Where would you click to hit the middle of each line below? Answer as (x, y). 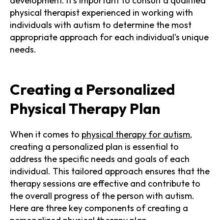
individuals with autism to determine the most (101, 25)
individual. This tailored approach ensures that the (110, 171)
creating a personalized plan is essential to (94, 146)
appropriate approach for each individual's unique (109, 37)
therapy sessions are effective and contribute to (105, 183)
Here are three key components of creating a (99, 208)
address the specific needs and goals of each (100, 159)
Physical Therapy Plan (85, 108)
